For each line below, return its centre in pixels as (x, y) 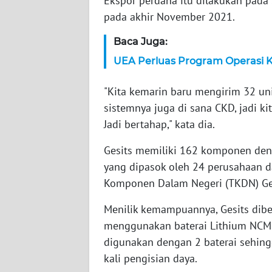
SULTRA (38, 84)
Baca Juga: (141, 41)
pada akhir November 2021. (169, 16)
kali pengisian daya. (152, 258)
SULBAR (39, 219)
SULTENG (41, 174)
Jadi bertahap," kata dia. (159, 124)
